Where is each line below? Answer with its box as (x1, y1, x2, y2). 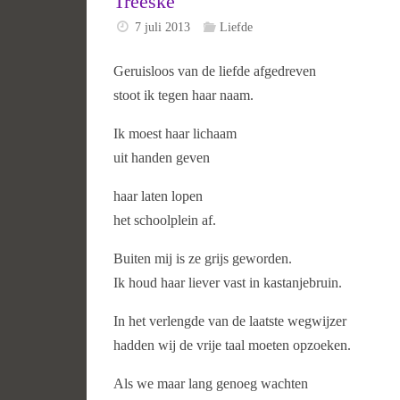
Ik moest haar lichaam (113, 126, 237, 142)
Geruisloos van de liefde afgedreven (113, 63, 316, 79)
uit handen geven (113, 150, 210, 166)
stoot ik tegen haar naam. (113, 87, 254, 104)
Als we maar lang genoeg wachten (113, 376, 308, 392)
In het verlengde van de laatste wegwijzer (113, 313, 346, 329)
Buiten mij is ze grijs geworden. (113, 251, 292, 267)
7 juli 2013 (135, 19, 191, 34)
